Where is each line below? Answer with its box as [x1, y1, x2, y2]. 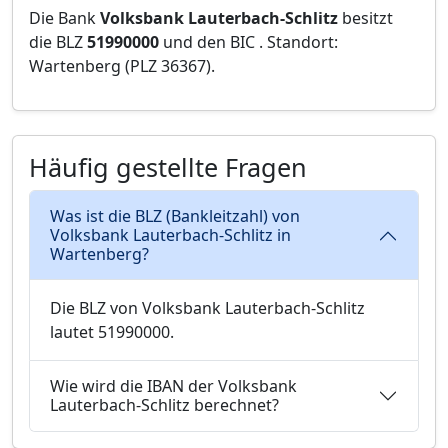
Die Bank [29, 7, 100, 29]
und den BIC [159, 31, 259, 53]
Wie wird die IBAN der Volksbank [50, 375, 297, 397]
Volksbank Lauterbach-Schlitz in [50, 224, 291, 246]
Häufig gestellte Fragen [29, 150, 307, 184]
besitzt [338, 7, 393, 29]
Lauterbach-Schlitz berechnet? [50, 394, 279, 416]
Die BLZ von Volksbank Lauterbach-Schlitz [50, 297, 365, 319]
